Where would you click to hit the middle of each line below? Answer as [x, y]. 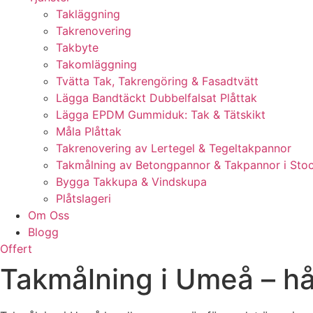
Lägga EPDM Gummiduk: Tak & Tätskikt [161, 115]
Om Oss [49, 215]
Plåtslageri [83, 198]
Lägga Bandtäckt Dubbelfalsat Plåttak [156, 98]
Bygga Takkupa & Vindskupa [131, 182]
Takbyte [77, 48]
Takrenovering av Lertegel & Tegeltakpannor [174, 148]
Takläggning [88, 14]
